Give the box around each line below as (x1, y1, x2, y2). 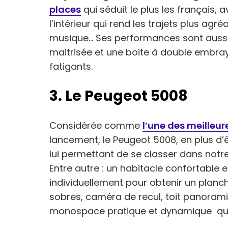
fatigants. (49, 60, 93, 73)
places (49, 3, 81, 16)
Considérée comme (49, 119, 142, 132)
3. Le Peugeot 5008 (49, 86, 188, 106)
